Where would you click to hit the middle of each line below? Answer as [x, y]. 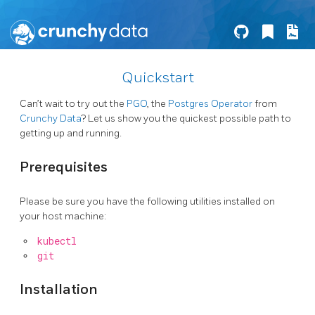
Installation [59, 289]
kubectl [57, 242]
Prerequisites [64, 167]
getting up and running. [71, 133]
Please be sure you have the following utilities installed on [147, 202]
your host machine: [63, 217]
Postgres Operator [210, 104]
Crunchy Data [50, 118]
